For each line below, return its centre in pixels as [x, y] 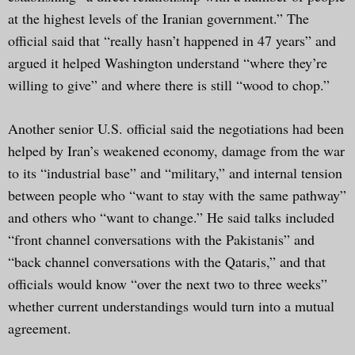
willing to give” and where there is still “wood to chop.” [169, 84]
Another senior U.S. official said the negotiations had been [176, 128]
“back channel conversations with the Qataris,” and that [167, 261]
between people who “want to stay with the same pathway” [177, 195]
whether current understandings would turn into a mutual [171, 305]
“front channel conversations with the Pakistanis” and [161, 239]
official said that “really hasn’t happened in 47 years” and [172, 40]
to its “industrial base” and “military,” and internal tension [175, 172]
